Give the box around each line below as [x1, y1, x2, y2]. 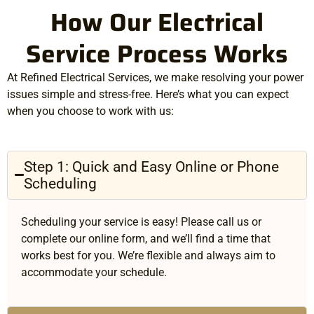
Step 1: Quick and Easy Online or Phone [24, 158, 280, 175]
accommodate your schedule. [21, 265, 167, 279]
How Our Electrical [50, 2, 264, 41]
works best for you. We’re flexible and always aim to [21, 248, 275, 262]
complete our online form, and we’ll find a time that [21, 231, 271, 245]
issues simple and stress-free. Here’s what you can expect [7, 87, 289, 101]
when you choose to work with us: [7, 104, 174, 118]
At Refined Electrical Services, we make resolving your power [7, 70, 303, 84]
